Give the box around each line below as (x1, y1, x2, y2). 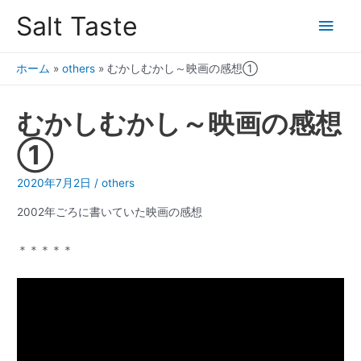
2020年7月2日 (17, 176, 92, 190)
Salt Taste (16, 10, 138, 42)
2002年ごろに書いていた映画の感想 (17, 205, 203, 218)
